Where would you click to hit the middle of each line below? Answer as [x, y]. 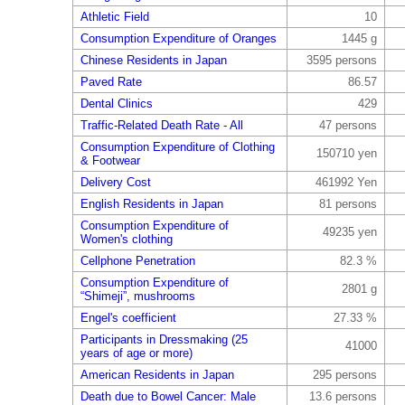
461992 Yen [346, 182]
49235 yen [349, 232]
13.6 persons [343, 396]
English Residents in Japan [151, 204]
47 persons [348, 125]
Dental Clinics [116, 104]
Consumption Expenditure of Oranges [178, 38]
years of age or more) [136, 353]
